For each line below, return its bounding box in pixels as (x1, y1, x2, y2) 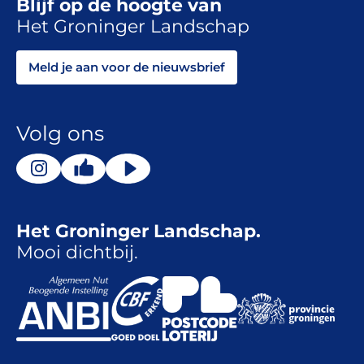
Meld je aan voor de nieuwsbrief (28, 58, 225, 75)
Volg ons (16, 120, 104, 145)
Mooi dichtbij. (16, 240, 138, 263)
